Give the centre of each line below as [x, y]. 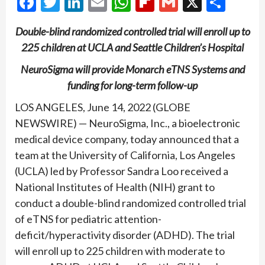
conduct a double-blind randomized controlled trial [130, 203]
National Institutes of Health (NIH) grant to [115, 187]
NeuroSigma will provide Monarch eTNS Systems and [132, 70]
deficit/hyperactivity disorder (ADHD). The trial [125, 235]
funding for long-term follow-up [132, 85]
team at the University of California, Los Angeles [125, 155]
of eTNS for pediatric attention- [88, 219]
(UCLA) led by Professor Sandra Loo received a [122, 171]
